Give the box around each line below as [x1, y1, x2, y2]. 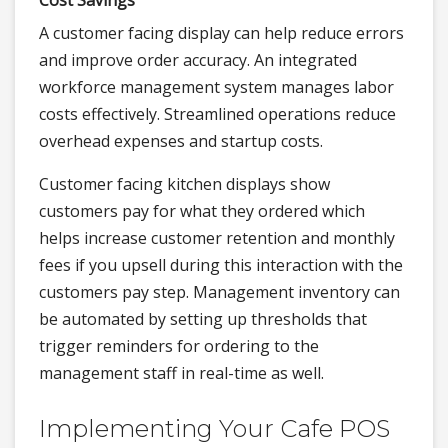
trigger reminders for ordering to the [39, 335, 319, 357]
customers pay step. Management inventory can [39, 281, 400, 303]
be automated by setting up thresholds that [39, 308, 367, 330]
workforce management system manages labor [39, 76, 394, 98]
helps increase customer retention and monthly [39, 227, 395, 249]
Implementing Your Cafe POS [39, 414, 390, 443]
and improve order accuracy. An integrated [39, 49, 357, 71]
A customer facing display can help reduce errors [39, 22, 404, 44]
